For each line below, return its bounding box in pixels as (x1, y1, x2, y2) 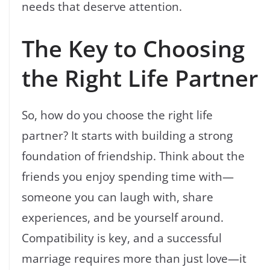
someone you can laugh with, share (22, 189, 213, 206)
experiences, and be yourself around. (22, 209, 224, 226)
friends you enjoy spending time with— (22, 168, 234, 185)
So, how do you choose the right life (22, 107, 213, 124)
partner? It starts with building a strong (22, 127, 233, 144)
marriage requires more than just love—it (22, 250, 246, 267)
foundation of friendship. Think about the (22, 148, 245, 165)
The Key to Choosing (22, 33, 245, 64)
